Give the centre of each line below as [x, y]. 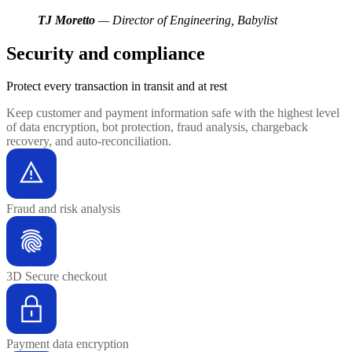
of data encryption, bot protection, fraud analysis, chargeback [157, 127]
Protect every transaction [69, 86]
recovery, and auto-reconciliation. [89, 141]
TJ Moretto [66, 20]
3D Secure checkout [57, 277]
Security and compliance [106, 53]
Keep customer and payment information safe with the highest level [173, 113]
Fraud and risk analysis [63, 209]
